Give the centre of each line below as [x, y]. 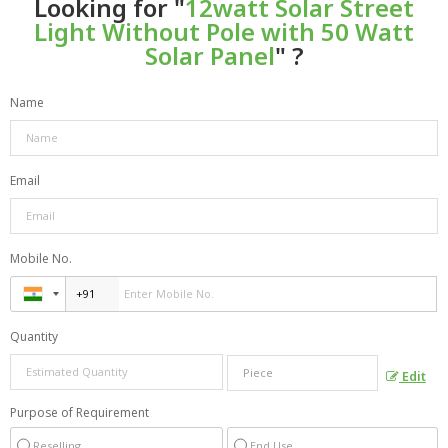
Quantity [34, 336]
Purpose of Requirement [79, 412]
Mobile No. [41, 258]
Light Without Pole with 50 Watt [224, 31]
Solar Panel [209, 55]
